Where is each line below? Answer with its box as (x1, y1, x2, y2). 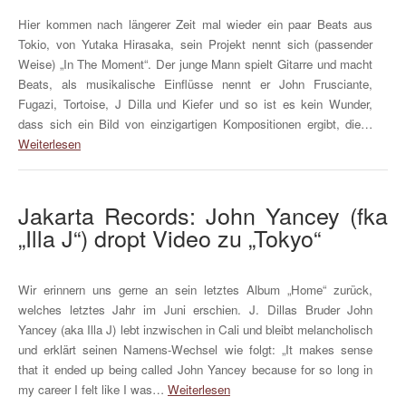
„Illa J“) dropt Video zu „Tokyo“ (18, 221, 321, 255)
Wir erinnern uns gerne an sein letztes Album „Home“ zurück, (18, 280, 373, 298)
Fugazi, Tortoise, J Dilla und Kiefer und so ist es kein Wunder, (18, 95, 373, 113)
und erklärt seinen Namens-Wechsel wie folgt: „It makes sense (18, 340, 373, 358)
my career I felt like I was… (18, 380, 168, 398)
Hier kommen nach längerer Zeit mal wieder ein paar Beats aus (18, 15, 373, 34)
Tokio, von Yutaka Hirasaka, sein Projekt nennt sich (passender (18, 35, 373, 53)
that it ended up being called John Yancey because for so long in (18, 360, 373, 378)
